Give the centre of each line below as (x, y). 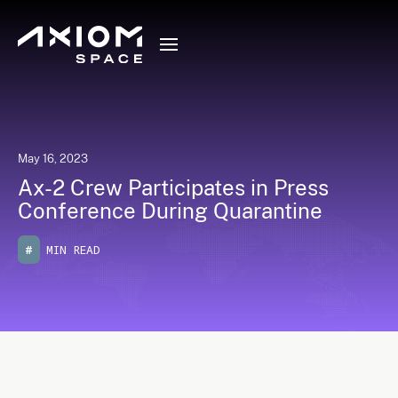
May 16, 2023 (53, 159)
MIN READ (73, 249)
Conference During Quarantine (170, 211)
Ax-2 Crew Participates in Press (173, 187)
